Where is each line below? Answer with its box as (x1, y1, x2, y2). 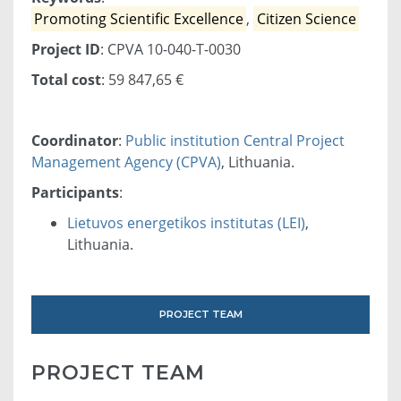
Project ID (31, 39, 100, 60)
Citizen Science (256, 9, 356, 30)
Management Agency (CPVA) (31, 152, 221, 173)
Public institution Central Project (125, 131, 345, 151)
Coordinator (31, 131, 118, 151)
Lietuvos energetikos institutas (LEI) (67, 213, 305, 234)
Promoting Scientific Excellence (34, 9, 244, 30)
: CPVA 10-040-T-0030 (100, 39, 241, 60)
